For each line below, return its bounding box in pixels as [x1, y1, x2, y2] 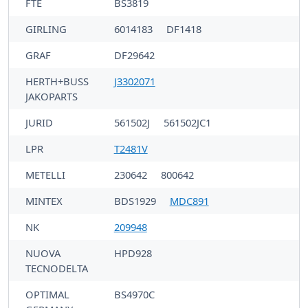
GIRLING [25, 21, 67, 36]
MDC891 [169, 193, 209, 208]
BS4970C [113, 287, 155, 301]
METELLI [25, 167, 65, 181]
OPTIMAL [25, 287, 69, 301]
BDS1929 [113, 193, 159, 208]
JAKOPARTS [25, 89, 78, 103]
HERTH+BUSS [25, 74, 89, 88]
